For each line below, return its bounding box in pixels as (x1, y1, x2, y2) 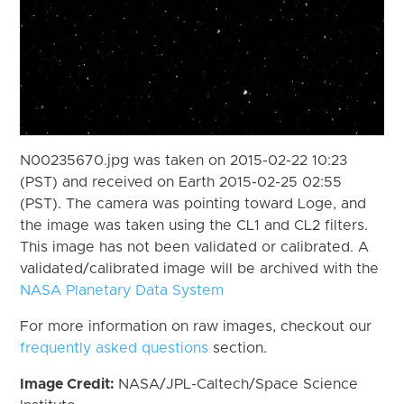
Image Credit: (20, 376, 119, 391)
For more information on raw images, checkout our (20, 318, 372, 334)
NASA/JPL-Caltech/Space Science (118, 376, 359, 391)
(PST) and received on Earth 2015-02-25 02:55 (20, 174, 343, 189)
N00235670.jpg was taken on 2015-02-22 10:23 (20, 152, 348, 168)
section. (208, 340, 268, 355)
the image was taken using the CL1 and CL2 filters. (20, 217, 369, 233)
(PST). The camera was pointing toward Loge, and (20, 196, 367, 211)
